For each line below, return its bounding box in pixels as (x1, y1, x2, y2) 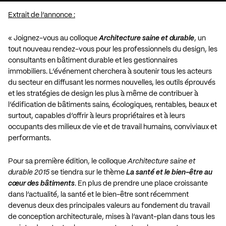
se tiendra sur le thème (49, 168, 126, 176)
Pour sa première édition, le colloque (8, 157, 128, 165)
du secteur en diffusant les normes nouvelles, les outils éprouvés (8, 79, 215, 86)
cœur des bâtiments (8, 180, 75, 187)
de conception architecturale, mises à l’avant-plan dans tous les (8, 213, 215, 220)
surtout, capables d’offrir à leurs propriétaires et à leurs (8, 112, 185, 120)
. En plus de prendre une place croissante (75, 180, 208, 187)
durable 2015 (8, 168, 49, 176)
